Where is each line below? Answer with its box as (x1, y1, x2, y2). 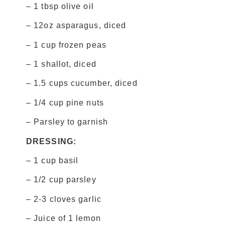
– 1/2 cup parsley (26, 175, 96, 184)
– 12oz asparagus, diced (26, 21, 127, 30)
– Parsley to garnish (26, 118, 108, 127)
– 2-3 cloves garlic (26, 194, 101, 203)
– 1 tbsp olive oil (26, 2, 94, 11)
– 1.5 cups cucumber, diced (26, 79, 138, 88)
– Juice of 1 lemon (26, 214, 101, 223)
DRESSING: (26, 137, 76, 146)
